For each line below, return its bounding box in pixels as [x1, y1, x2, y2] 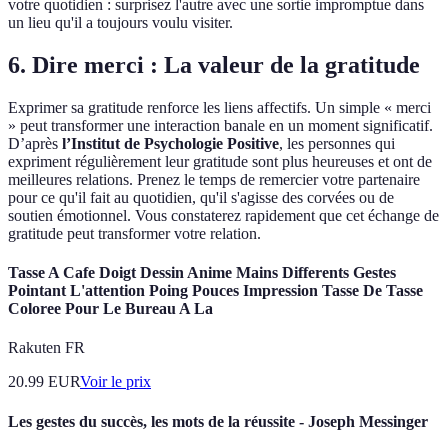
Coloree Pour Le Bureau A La [8, 300, 213, 318]
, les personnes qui [279, 134, 395, 152]
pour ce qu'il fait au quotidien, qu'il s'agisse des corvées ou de [8, 188, 394, 206]
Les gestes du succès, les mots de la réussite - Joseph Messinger [8, 412, 428, 430]
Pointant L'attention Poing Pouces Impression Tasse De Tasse [8, 282, 423, 300]
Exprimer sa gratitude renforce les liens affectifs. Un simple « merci [8, 98, 431, 116]
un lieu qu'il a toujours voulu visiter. [8, 14, 233, 32]
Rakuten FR [8, 339, 85, 357]
